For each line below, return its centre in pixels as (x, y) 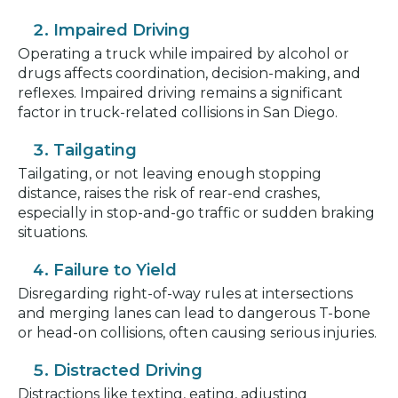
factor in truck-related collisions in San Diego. (178, 112)
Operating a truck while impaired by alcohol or (183, 53)
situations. (53, 232)
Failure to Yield (115, 270)
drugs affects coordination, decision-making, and (189, 73)
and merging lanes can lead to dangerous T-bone (194, 313)
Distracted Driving (128, 370)
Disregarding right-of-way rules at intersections (185, 293)
